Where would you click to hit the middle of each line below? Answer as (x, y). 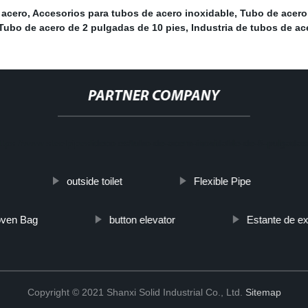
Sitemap (263, 293)
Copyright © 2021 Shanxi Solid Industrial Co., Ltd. (136, 293)
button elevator (142, 220)
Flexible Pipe (222, 181)
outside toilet (94, 181)
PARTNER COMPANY (154, 97)
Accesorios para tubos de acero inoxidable (133, 13)
